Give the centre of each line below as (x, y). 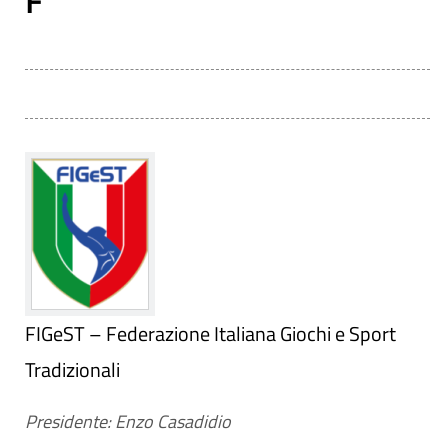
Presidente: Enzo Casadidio (128, 421)
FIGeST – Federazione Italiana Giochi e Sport (210, 333)
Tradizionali (72, 369)
